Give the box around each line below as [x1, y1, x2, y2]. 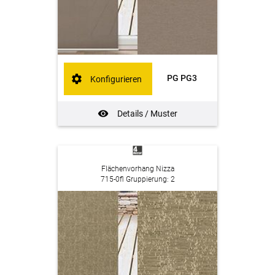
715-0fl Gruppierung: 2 [100, 174, 175, 184]
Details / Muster [117, 109, 177, 119]
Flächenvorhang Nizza [101, 164, 174, 173]
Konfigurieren [90, 74, 142, 84]
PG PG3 [166, 73, 197, 83]
